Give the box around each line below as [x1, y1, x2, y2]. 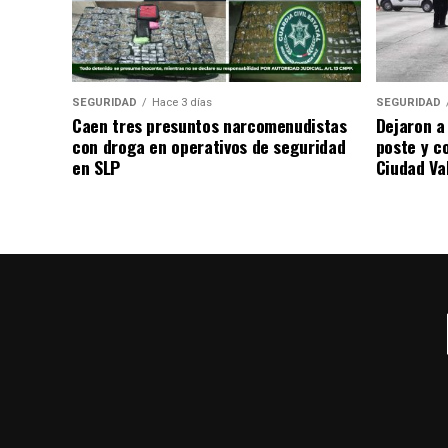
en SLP [72, 153, 120, 180]
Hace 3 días [152, 95, 212, 109]
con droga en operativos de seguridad [72, 132, 346, 159]
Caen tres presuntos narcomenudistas [72, 111, 347, 138]
